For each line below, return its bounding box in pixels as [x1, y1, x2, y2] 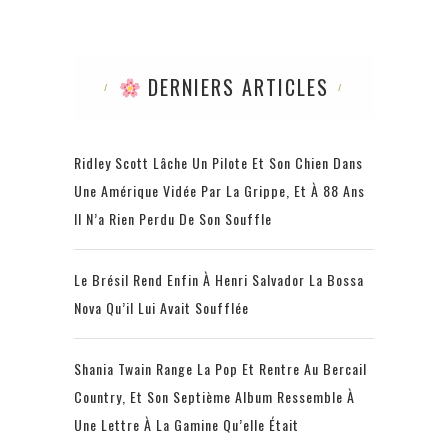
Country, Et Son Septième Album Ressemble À [74, 386, 355, 408]
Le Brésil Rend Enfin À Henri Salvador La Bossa [74, 269, 364, 291]
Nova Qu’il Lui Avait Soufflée [74, 297, 249, 319]
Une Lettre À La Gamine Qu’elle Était [74, 414, 299, 436]
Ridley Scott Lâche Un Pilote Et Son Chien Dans [74, 152, 363, 174]
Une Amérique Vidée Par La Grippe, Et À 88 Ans [74, 180, 365, 202]
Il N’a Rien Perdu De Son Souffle [74, 208, 272, 230]
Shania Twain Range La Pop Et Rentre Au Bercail [74, 358, 367, 380]
